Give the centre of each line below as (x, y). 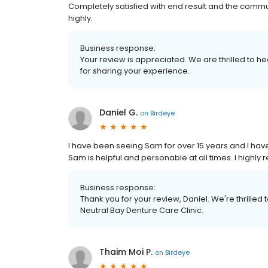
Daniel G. (118, 112)
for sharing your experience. (135, 71)
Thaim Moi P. (126, 252)
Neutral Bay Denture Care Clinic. (142, 210)
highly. (80, 18)
